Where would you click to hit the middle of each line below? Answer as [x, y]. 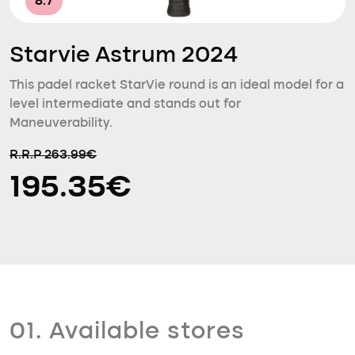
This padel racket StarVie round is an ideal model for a [177, 86]
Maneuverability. [61, 124]
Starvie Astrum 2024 [124, 56]
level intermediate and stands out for [125, 105]
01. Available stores [127, 332]
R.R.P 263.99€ [53, 155]
